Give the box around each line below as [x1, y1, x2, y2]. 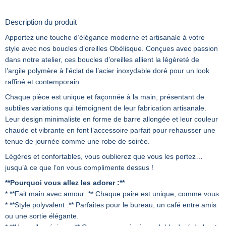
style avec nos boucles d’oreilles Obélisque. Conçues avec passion [5, 44, 218, 53]
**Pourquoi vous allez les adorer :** [5, 179, 125, 187]
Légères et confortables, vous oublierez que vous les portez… [5, 152, 203, 161]
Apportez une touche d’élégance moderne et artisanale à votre [5, 33, 205, 42]
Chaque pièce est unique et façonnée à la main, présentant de [5, 93, 204, 101]
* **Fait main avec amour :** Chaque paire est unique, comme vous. [5, 190, 221, 198]
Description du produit [5, 18, 77, 27]
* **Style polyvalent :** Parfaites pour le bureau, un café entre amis [5, 201, 216, 209]
